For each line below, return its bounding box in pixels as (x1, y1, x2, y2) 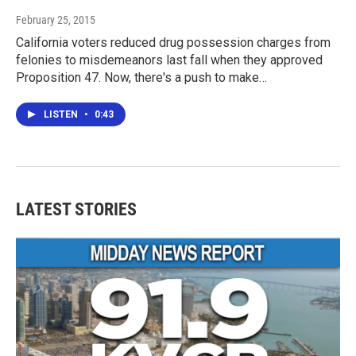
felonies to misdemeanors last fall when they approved (16, 52, 323, 68)
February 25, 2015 (16, 14, 95, 27)
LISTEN (44, 109, 80, 121)
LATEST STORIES (16, 199, 137, 220)
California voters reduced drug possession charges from (16, 35, 331, 51)
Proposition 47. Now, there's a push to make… (16, 70, 267, 86)
